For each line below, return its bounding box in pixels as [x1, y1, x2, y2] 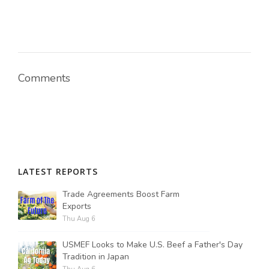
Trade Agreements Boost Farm [62, 189, 180, 200]
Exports [62, 201, 91, 212]
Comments [18, 71, 70, 85]
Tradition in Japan [62, 251, 129, 262]
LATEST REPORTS [18, 166, 98, 177]
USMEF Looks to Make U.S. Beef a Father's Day [62, 239, 243, 250]
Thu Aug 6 [62, 214, 95, 223]
